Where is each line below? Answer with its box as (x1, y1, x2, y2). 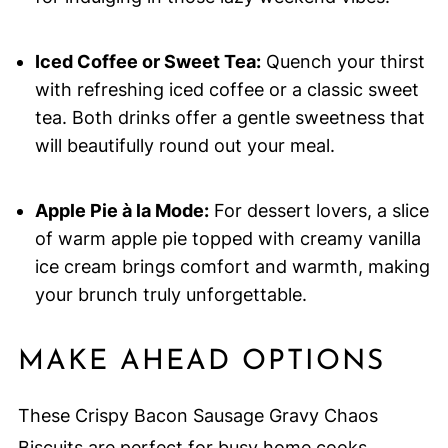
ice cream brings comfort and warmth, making (34, 256, 430, 278)
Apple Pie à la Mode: (34, 200, 209, 222)
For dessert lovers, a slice (208, 200, 429, 222)
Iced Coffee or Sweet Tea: (34, 51, 261, 73)
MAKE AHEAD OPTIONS (17, 348, 385, 377)
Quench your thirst (260, 51, 425, 73)
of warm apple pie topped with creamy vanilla (34, 228, 421, 250)
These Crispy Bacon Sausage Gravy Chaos (17, 405, 378, 427)
